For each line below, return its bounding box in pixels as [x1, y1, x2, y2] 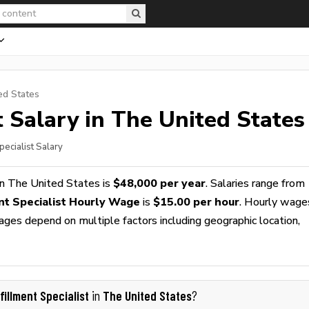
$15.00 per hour [153, 195, 239, 208]
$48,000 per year [113, 177, 206, 190]
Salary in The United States [3, 106, 305, 132]
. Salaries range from [206, 177, 305, 190]
